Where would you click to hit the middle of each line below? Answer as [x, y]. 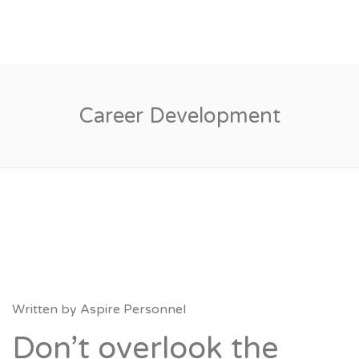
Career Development [179, 116]
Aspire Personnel [133, 309]
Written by [46, 309]
